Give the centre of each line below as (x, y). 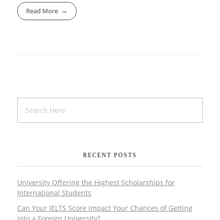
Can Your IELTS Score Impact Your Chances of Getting (105, 208)
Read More (42, 11)
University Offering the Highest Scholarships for (96, 183)
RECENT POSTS (110, 155)
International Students (54, 193)
